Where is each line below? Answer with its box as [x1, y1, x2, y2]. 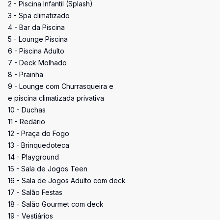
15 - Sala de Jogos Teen [8, 165, 87, 173]
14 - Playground [8, 153, 59, 161]
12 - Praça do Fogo [8, 129, 69, 137]
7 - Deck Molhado [8, 58, 67, 67]
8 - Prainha [8, 70, 43, 79]
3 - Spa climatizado [8, 11, 70, 20]
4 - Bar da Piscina [8, 23, 65, 31]
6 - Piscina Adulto [8, 47, 64, 55]
